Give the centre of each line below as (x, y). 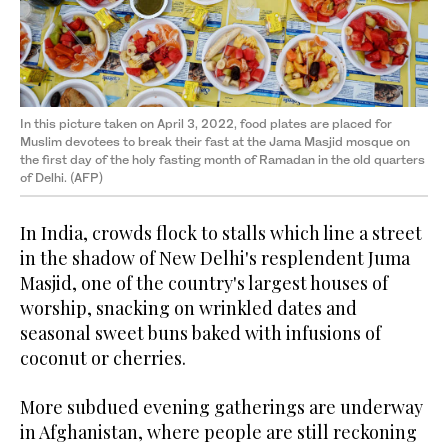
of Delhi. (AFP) (61, 177)
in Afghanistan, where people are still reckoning (218, 431)
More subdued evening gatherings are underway (221, 406)
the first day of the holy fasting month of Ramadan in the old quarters (222, 159)
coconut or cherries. (103, 357)
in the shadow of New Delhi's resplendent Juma (215, 257)
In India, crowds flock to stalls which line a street (221, 232)
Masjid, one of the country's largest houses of (204, 282)
